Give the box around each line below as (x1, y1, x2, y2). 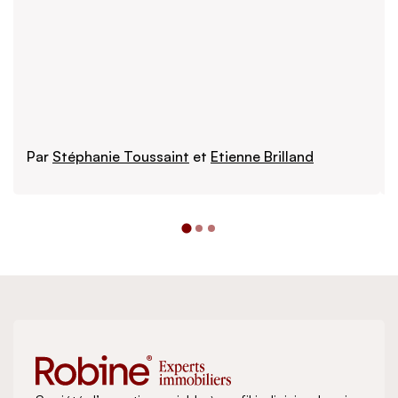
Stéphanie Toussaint (52, 147, 189, 165)
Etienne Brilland (211, 147, 314, 165)
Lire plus (38, 177, 85, 194)
